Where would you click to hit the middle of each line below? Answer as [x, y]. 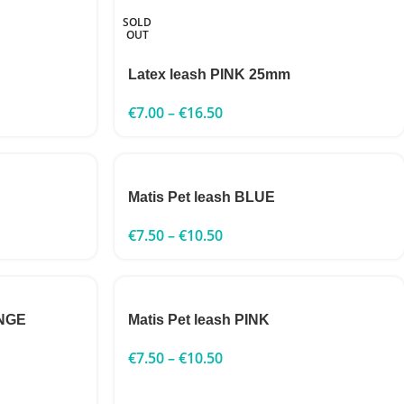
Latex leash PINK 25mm [209, 74]
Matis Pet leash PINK [199, 320]
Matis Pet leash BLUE [202, 197]
